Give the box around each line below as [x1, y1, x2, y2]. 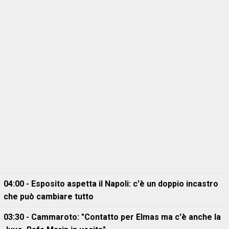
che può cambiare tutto [4, 191, 94, 201]
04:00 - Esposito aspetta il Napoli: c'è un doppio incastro [4, 178, 218, 189]
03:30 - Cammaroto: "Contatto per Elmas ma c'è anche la [4, 212, 221, 222]
